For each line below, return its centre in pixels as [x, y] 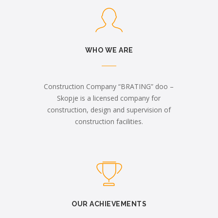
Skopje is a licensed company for [109, 98]
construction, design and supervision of [109, 110]
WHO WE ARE [109, 50]
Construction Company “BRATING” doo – [109, 86]
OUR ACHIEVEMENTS [109, 204]
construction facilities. [109, 121]
